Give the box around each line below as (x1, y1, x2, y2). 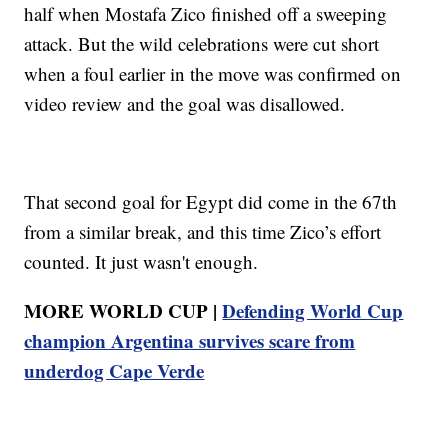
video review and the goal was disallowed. (24, 90, 346, 116)
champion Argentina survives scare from (24, 326, 356, 354)
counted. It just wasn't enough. (24, 248, 259, 274)
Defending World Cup (222, 296, 404, 324)
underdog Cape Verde (24, 356, 205, 384)
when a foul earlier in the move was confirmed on (24, 60, 402, 86)
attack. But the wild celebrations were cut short (24, 30, 380, 56)
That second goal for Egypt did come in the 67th (24, 188, 398, 214)
